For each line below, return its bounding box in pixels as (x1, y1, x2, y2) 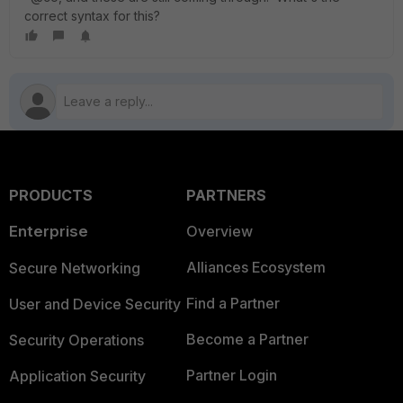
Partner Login (185, 366, 277, 384)
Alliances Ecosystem (185, 258, 326, 276)
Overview (185, 222, 253, 240)
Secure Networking (9, 259, 140, 277)
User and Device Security (9, 295, 181, 313)
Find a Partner (185, 294, 280, 312)
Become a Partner (185, 330, 309, 348)
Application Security (9, 367, 146, 385)
